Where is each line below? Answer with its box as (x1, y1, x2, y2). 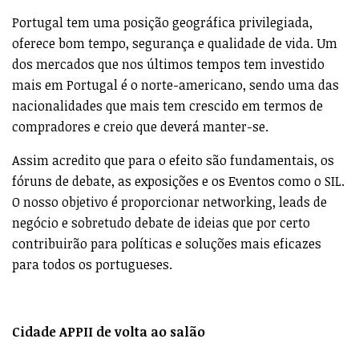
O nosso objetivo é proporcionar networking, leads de (12, 192, 327, 211)
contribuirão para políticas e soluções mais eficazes (12, 234, 321, 252)
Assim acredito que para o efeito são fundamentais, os (12, 151, 334, 169)
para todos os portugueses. (12, 255, 172, 273)
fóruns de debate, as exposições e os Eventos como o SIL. (12, 171, 345, 190)
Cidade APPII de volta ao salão (12, 322, 205, 341)
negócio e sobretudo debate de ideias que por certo (12, 213, 310, 232)
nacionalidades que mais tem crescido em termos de (12, 96, 323, 115)
